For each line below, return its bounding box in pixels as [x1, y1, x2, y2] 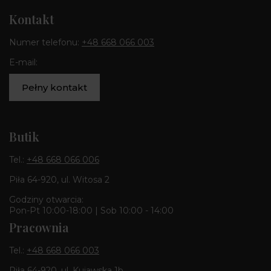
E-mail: [9, 57, 38, 68]
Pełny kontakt [22, 81, 87, 93]
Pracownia [9, 219, 69, 236]
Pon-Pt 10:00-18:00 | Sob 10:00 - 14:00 [9, 205, 174, 217]
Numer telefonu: [9, 37, 82, 48]
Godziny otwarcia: [9, 194, 83, 206]
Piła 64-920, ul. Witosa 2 [9, 174, 109, 186]
